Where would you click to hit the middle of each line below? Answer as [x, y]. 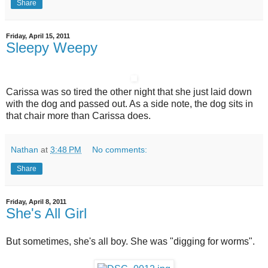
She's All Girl [46, 213]
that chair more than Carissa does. [78, 115]
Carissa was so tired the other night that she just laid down [129, 92]
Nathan [25, 149]
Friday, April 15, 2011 [38, 36]
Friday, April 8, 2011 [36, 201]
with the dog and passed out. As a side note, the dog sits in [130, 103]
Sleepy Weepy [52, 47]
